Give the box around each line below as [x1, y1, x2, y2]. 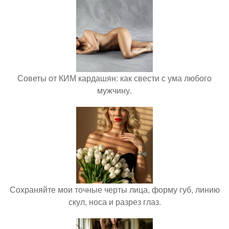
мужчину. [97, 84, 132, 96]
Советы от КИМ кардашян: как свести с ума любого [17, 72, 212, 84]
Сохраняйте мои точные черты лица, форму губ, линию [9, 183, 220, 195]
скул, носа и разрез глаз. [68, 195, 161, 208]
